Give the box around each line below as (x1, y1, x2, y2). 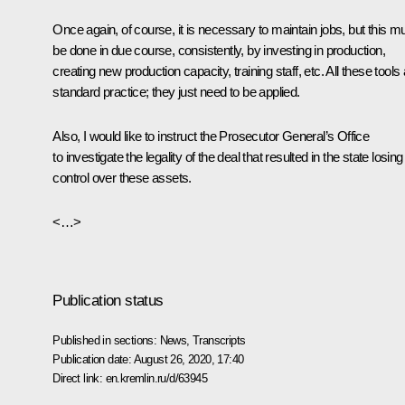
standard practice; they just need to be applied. (52, 83, 300, 99)
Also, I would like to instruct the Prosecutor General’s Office (52, 127, 370, 144)
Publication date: (52, 352, 134, 366)
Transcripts (193, 333, 246, 347)
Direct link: (52, 371, 106, 385)
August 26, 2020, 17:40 (133, 352, 244, 366)
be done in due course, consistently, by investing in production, (52, 42, 385, 58)
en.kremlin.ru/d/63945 (105, 371, 207, 385)
